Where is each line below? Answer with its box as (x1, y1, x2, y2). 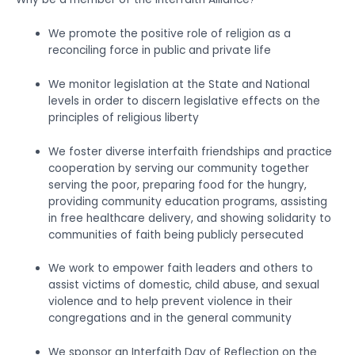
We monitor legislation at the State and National (48, 76, 311, 92)
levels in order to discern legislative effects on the (48, 93, 321, 109)
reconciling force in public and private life (48, 42, 272, 58)
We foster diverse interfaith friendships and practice (48, 143, 333, 159)
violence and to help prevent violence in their (48, 294, 293, 310)
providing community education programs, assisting (48, 193, 328, 209)
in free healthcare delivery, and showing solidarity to (48, 210, 332, 226)
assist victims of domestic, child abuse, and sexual (48, 277, 320, 293)
